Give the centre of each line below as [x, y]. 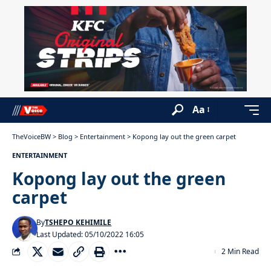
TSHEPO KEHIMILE [78, 222]
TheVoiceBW [31, 136]
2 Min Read [240, 251]
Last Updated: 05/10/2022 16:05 [90, 234]
